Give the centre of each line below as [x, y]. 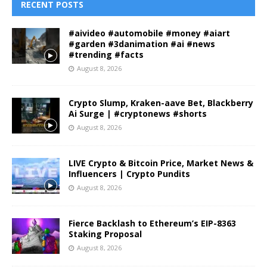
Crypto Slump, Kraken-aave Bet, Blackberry [161, 103]
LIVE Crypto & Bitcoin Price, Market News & [161, 163]
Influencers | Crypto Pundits [129, 174]
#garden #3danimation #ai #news [142, 44]
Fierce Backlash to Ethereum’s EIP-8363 [152, 223]
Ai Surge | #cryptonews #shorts [138, 114]
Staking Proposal [105, 234]
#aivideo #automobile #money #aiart [149, 33]
